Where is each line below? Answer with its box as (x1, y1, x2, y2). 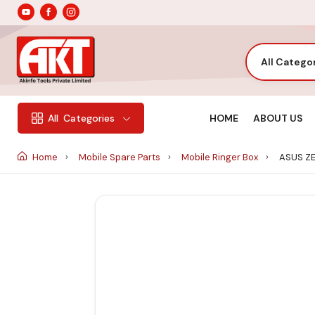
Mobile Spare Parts (79, 150, 162, 163)
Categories (63, 112, 115, 125)
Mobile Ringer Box (181, 150, 260, 163)
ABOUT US (252, 111, 302, 124)
